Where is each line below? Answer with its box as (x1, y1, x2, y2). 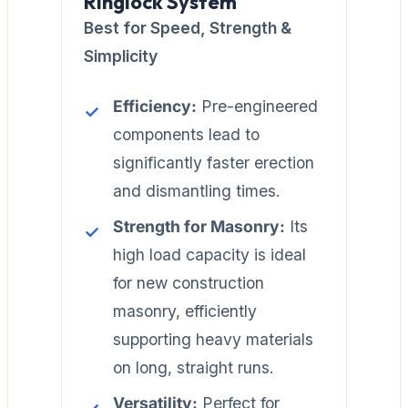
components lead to (113, 124, 260, 144)
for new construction (113, 272, 264, 292)
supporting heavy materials (113, 329, 313, 349)
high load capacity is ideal (113, 244, 306, 264)
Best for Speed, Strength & (84, 17, 291, 37)
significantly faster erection (113, 152, 314, 172)
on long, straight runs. (113, 357, 274, 377)
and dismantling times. (113, 180, 280, 200)
